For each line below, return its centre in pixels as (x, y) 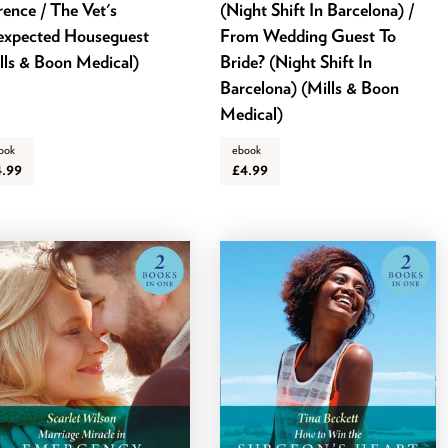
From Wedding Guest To (308, 35)
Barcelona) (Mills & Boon (310, 87)
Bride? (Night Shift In (296, 61)
